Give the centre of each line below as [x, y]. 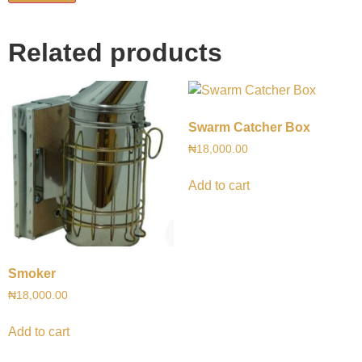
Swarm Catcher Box [249, 128]
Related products [115, 53]
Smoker [32, 274]
